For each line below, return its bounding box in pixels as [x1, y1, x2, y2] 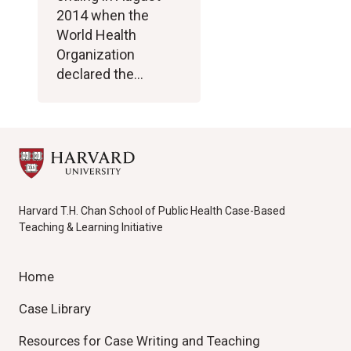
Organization [56, 46, 135, 63]
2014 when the [56, 7, 149, 24]
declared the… [56, 66, 143, 82]
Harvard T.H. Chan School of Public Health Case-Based [19, 204, 285, 217]
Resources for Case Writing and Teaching [19, 333, 260, 349]
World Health [56, 27, 136, 43]
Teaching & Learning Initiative [19, 221, 163, 233]
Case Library [19, 301, 91, 317]
